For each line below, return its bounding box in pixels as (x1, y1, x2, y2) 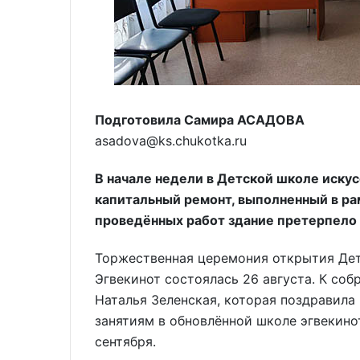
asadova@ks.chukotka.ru (95, 133, 247, 149)
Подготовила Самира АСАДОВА (95, 112, 305, 128)
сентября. (95, 333, 156, 350)
